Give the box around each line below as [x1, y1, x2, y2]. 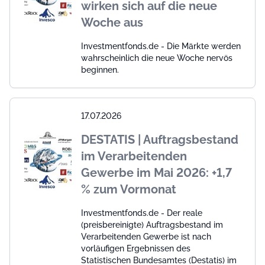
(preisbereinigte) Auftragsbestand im [81, 219, 223, 230]
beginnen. [81, 64, 119, 75]
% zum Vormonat [81, 182, 176, 196]
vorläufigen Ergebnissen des [81, 243, 190, 253]
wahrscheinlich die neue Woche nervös [81, 53, 232, 63]
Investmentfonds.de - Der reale [81, 208, 202, 218]
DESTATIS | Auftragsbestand [81, 132, 238, 147]
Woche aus [81, 15, 143, 30]
